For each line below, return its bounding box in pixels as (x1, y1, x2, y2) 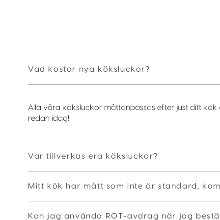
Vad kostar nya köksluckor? (28, 65, 150, 73)
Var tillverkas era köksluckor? (28, 152, 158, 160)
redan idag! (28, 114, 69, 122)
